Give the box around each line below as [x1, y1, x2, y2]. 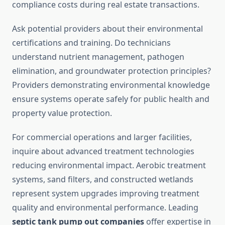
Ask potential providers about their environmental [12, 23, 203, 35]
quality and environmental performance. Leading [12, 202, 198, 213]
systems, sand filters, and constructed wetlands [12, 174, 193, 185]
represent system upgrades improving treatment [12, 188, 199, 199]
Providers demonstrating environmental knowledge [12, 79, 210, 91]
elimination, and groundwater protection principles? [12, 65, 211, 77]
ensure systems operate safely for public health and [12, 93, 209, 105]
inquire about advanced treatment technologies [12, 146, 194, 157]
